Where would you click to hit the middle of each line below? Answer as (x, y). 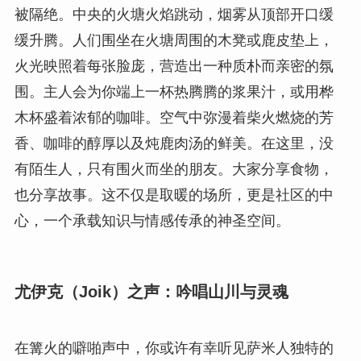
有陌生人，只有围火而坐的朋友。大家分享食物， (174, 169)
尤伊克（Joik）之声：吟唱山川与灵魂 (151, 292)
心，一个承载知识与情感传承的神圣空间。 (152, 220)
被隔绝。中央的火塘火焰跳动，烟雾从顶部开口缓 (174, 14)
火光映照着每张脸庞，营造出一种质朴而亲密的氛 (174, 66)
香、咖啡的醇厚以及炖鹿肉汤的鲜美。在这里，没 (174, 143)
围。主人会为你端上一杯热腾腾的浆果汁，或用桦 (174, 91)
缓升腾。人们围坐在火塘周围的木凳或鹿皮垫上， (174, 40)
